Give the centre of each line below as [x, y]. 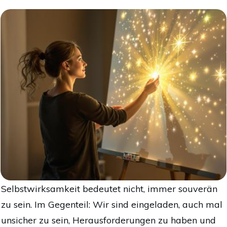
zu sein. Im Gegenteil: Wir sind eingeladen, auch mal [112, 204]
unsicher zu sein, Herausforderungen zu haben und [108, 220]
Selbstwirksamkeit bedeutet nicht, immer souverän [109, 188]
